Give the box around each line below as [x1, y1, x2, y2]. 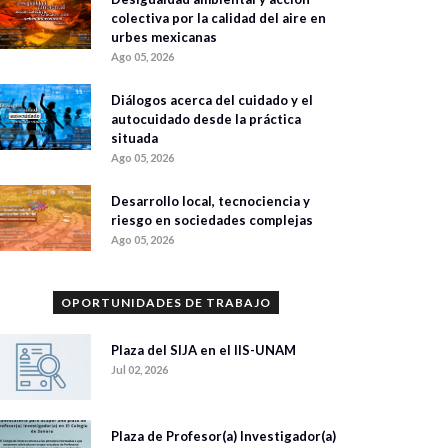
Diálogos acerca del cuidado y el [111, 92, 313, 109]
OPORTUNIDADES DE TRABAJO [61, 295, 271, 311]
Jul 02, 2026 [111, 363, 168, 377]
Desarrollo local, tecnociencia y [111, 193, 310, 210]
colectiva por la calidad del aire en [111, 10, 326, 27]
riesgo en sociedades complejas [111, 212, 313, 229]
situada [111, 130, 158, 147]
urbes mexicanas [111, 29, 217, 46]
